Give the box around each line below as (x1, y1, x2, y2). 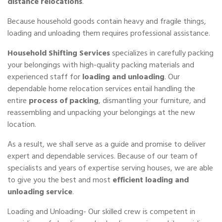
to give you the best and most (7, 173, 112, 186)
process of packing (29, 94, 99, 107)
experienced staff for (7, 70, 82, 83)
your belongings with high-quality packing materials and (7, 58, 194, 71)
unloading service (7, 185, 72, 198)
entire (7, 94, 29, 107)
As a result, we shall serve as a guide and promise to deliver (7, 137, 206, 151)
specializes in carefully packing (110, 46, 214, 59)
